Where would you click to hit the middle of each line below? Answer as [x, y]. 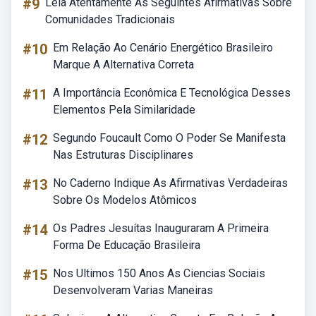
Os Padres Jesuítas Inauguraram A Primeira [161, 228]
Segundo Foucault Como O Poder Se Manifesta [169, 138]
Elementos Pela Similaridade [124, 110]
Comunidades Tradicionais [110, 19]
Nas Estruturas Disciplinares [123, 155]
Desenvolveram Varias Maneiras [133, 290]
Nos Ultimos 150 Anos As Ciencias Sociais [159, 273]
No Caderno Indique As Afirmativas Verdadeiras [170, 183]
